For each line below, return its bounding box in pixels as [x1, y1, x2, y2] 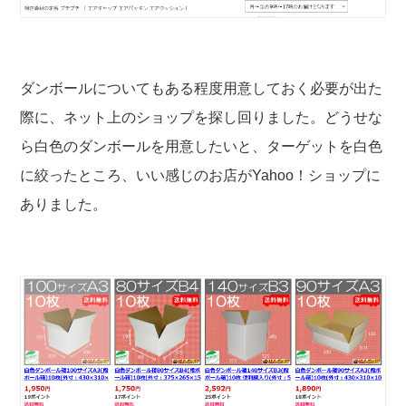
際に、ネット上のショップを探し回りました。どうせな [20, 110, 383, 126]
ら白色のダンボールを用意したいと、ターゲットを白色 [20, 139, 383, 155]
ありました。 [20, 197, 108, 213]
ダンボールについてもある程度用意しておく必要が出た [20, 81, 383, 97]
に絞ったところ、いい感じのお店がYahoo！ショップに [20, 168, 382, 184]
